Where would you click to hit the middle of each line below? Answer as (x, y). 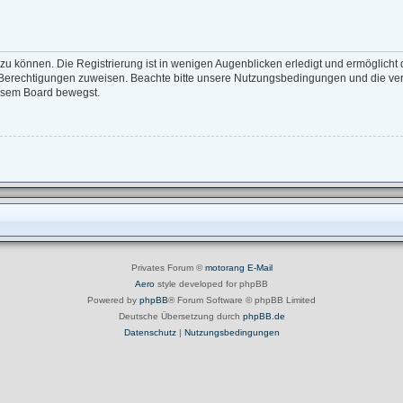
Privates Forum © (168, 268)
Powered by (113, 300)
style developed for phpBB (211, 284)
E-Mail (260, 268)
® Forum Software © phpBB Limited (242, 300)
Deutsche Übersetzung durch (180, 317)
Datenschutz (150, 333)
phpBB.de (264, 317)
